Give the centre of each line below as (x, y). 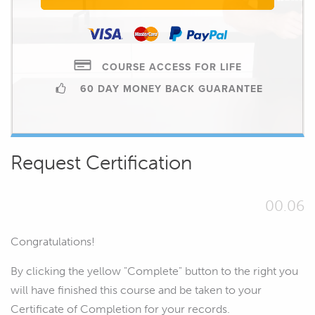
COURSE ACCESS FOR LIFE (170, 66)
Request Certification (101, 162)
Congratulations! (53, 241)
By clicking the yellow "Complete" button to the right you (154, 271)
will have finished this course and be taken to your (136, 290)
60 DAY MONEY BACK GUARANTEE (170, 88)
